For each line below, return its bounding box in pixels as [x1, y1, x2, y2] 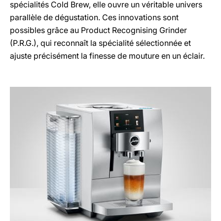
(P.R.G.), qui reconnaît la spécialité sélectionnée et [10, 38, 191, 48]
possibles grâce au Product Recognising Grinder [10, 25, 187, 35]
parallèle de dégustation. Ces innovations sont [10, 12, 179, 22]
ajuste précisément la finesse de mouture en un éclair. [10, 51, 205, 61]
